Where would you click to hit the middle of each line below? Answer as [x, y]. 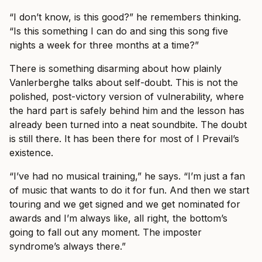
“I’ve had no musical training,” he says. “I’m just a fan [127, 176]
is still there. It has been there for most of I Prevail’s [124, 139]
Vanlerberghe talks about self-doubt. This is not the [124, 83]
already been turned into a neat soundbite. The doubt [128, 125]
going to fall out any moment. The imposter [106, 232]
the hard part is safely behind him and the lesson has [127, 111]
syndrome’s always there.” [68, 247]
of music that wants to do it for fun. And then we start [129, 190]
